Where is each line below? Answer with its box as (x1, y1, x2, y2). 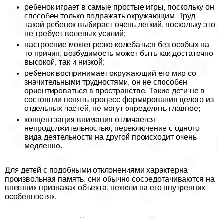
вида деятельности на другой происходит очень (24, 133, 197, 142)
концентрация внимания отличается (24, 115, 155, 124)
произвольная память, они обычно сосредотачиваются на (5, 175, 215, 183)
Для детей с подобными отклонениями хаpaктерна (5, 166, 188, 175)
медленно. (24, 142, 62, 150)
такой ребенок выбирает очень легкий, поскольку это (24, 20, 215, 29)
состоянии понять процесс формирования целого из (24, 95, 214, 104)
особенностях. (5, 192, 57, 201)
